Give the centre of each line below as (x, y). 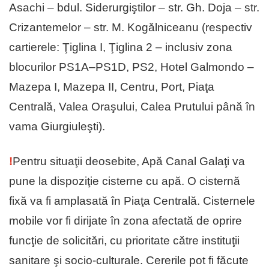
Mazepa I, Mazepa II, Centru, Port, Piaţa (112, 87)
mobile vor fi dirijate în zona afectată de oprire (125, 221)
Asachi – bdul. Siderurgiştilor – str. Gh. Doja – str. (134, 8)
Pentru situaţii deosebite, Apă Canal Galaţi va (129, 162)
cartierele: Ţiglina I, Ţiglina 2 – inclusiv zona (121, 47)
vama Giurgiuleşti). (57, 127)
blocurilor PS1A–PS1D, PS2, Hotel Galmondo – (131, 67)
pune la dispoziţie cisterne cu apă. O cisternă (125, 181)
